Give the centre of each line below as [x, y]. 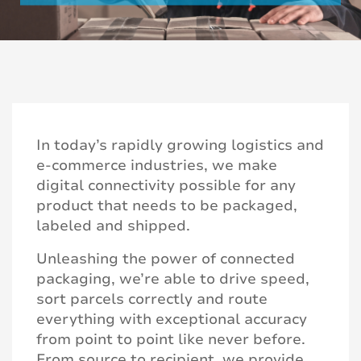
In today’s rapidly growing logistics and [180, 145]
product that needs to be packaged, [167, 205]
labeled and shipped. [115, 225]
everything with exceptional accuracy [172, 319]
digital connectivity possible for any [166, 185]
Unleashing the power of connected [166, 258]
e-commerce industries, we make [157, 165]
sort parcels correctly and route [152, 299]
